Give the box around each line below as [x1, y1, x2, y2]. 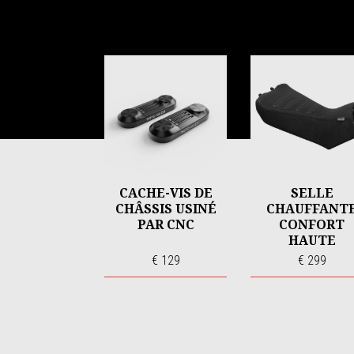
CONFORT [279, 215, 345, 233]
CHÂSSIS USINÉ [115, 199, 217, 217]
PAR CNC [137, 215, 194, 233]
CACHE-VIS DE [119, 183, 213, 201]
